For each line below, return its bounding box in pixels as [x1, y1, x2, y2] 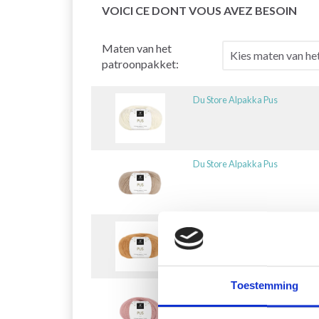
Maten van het [102, 41, 172, 55]
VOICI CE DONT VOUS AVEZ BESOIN [102, 3, 297, 17]
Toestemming [231, 279, 299, 292]
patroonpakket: [102, 56, 179, 70]
